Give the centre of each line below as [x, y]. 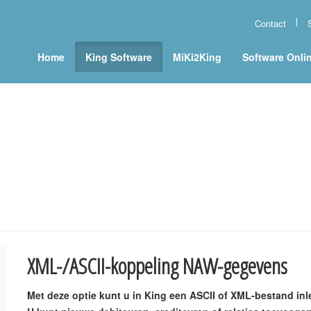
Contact [270, 23]
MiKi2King [197, 57]
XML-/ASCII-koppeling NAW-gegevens [157, 266]
